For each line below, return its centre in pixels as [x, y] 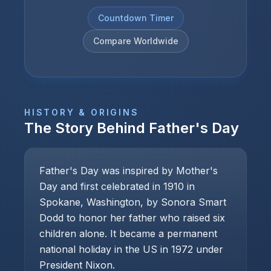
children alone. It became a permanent [128, 233]
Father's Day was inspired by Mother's [129, 171]
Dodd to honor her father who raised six [132, 218]
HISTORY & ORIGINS [82, 112]
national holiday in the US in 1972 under [131, 249]
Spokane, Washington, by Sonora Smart [133, 202]
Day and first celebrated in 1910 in [117, 186]
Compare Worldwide [135, 41]
